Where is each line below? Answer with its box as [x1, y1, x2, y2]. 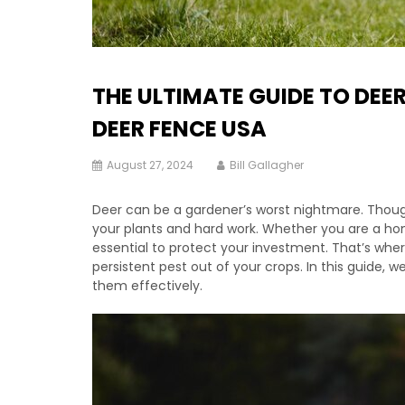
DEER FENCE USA [92, 114, 267, 144]
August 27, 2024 [107, 157, 193, 173]
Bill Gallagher [230, 157, 304, 173]
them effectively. [92, 277, 202, 295]
